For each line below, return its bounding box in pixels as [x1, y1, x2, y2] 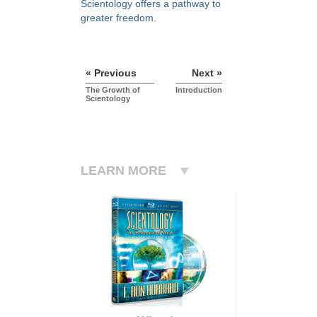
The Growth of [86, 86, 140, 95]
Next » [192, 67, 222, 79]
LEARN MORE [81, 163, 166, 178]
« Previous [86, 67, 137, 79]
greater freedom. [81, 11, 156, 23]
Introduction [175, 86, 222, 95]
